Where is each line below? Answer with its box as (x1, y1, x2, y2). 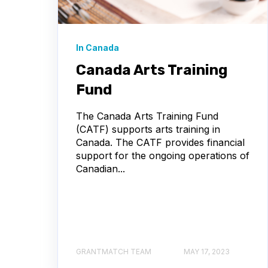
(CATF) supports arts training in (76, 123, 220, 135)
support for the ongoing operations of (76, 149, 249, 162)
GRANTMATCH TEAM (76, 247, 151, 257)
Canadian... (76, 162, 125, 175)
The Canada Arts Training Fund (76, 109, 218, 122)
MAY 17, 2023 (184, 247, 230, 257)
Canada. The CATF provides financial (76, 136, 245, 148)
